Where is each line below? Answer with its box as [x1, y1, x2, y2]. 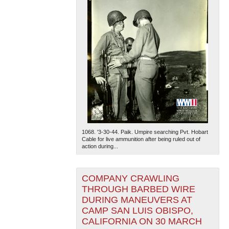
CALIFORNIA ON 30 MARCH [81, 216, 202, 226]
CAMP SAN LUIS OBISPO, [81, 205, 193, 216]
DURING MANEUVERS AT [81, 194, 192, 205]
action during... [81, 143, 118, 149]
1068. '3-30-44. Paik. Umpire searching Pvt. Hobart [81, 128, 208, 135]
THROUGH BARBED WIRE [81, 184, 195, 194]
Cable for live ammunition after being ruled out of [81, 135, 200, 142]
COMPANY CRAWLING [81, 173, 179, 184]
